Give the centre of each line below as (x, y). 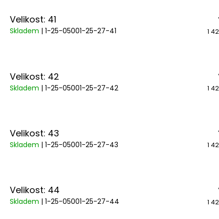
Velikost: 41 (33, 20)
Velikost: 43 (34, 133)
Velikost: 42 (34, 76)
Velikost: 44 (35, 190)
